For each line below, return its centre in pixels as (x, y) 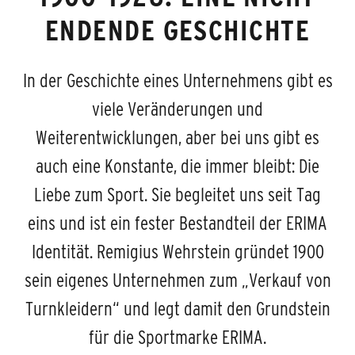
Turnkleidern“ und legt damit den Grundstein (177, 309)
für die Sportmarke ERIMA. (177, 338)
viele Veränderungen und (177, 109)
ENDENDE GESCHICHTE (177, 31)
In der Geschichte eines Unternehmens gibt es (177, 81)
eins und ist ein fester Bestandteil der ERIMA (177, 223)
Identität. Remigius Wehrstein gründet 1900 (177, 252)
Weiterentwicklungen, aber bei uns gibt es (177, 138)
